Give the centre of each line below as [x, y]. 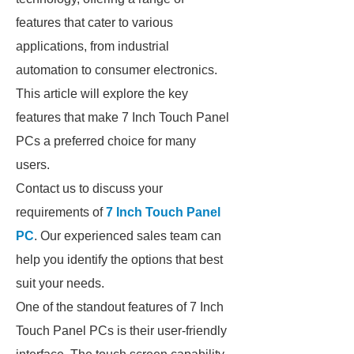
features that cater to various [94, 23]
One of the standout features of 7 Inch [120, 307]
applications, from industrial [92, 46]
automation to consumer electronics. [117, 70]
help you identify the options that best [119, 260]
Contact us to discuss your [89, 188]
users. [33, 165]
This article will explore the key [102, 94]
